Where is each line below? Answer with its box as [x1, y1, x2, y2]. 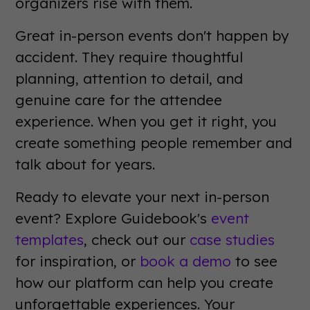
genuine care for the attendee [15, 90, 223, 109]
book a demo [140, 251, 232, 270]
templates [15, 230, 84, 248]
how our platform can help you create [15, 273, 274, 291]
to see [231, 251, 278, 270]
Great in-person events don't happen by [15, 26, 289, 44]
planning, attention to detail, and [15, 69, 244, 87]
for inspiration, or [15, 251, 140, 270]
